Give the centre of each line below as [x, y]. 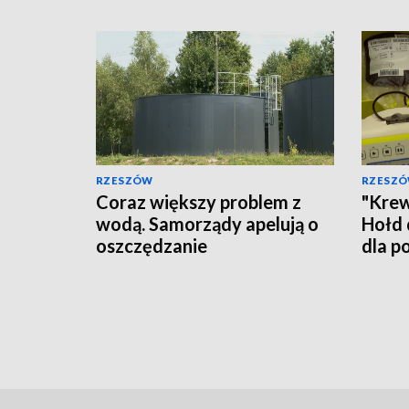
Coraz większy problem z [199, 201]
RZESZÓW [125, 180]
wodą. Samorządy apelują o [207, 223]
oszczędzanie [152, 245]
